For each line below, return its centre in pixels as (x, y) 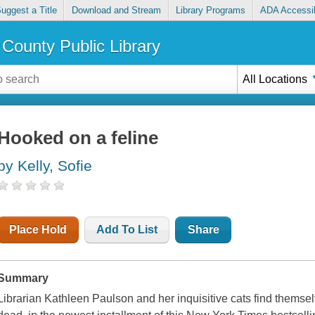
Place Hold (38, 230)
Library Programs (211, 11)
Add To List (127, 230)
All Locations (275, 79)
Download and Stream (116, 11)
